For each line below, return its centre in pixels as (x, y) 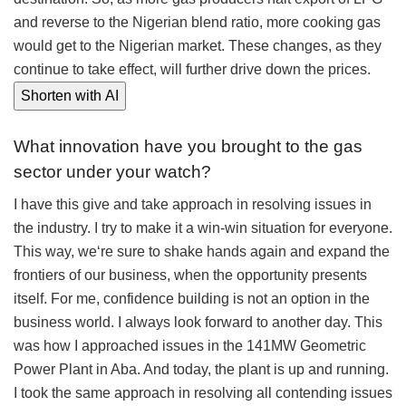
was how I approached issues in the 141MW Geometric (190, 346)
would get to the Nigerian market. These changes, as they (198, 46)
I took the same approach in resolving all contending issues (203, 393)
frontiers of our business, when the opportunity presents (190, 275)
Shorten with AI (70, 96)
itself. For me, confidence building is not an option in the (192, 299)
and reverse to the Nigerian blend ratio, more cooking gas (197, 23)
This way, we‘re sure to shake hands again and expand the (202, 252)
